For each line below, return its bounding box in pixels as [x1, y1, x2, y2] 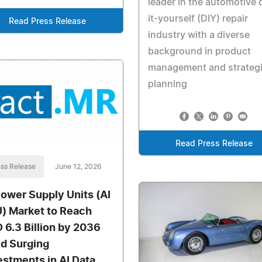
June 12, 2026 [55, 163, 102, 171]
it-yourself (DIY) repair [147, 13, 248, 23]
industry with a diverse [147, 30, 250, 40]
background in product [147, 46, 251, 56]
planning [147, 79, 187, 89]
